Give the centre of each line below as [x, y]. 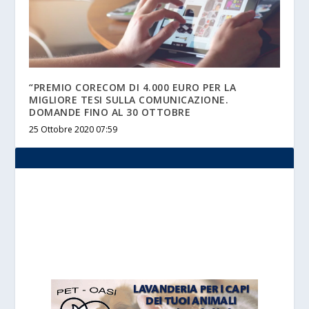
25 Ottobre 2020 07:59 [73, 129]
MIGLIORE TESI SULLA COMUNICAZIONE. [129, 99]
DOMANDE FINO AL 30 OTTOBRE [110, 112]
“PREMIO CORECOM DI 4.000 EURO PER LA [133, 87]
